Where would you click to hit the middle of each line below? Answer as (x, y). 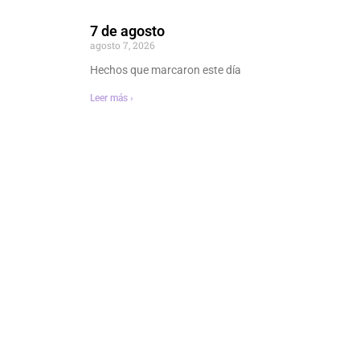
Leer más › (112, 98)
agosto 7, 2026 (123, 45)
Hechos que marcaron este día (166, 70)
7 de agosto (127, 31)
